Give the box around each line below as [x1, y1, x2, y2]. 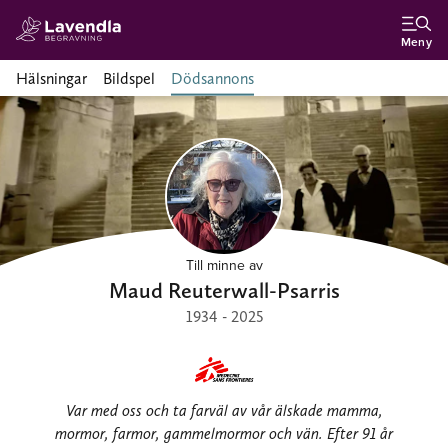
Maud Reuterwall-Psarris [108, 276, 340, 303]
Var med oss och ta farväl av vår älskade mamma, [65, 400, 383, 420]
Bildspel [103, 69, 155, 88]
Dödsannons [171, 69, 254, 88]
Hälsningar [16, 69, 87, 88]
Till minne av [185, 254, 263, 275]
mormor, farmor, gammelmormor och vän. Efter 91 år [55, 423, 393, 443]
